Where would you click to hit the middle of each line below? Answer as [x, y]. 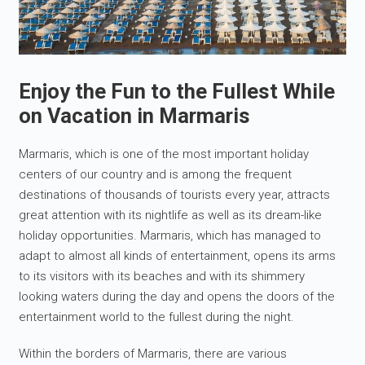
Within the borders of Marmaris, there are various [153, 354]
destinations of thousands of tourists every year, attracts [175, 195]
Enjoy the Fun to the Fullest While [177, 92]
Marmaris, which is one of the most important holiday [164, 154]
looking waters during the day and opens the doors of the [177, 297]
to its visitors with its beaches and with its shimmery [162, 277]
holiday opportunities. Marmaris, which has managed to [170, 236]
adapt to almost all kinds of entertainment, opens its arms [178, 256]
